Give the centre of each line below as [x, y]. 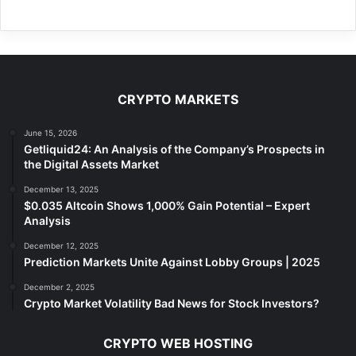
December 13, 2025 [61, 190]
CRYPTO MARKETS [178, 100]
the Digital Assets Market [91, 164]
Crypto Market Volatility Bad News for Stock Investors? [172, 304]
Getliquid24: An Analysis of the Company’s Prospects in [174, 149]
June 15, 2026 [50, 133]
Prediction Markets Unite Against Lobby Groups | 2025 [172, 262]
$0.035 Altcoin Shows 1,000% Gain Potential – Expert [167, 206]
